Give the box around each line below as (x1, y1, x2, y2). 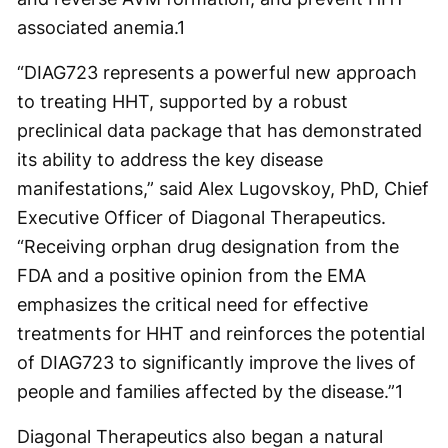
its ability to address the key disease (17, 149, 323, 170)
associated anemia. (17, 17, 177, 38)
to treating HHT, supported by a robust (17, 91, 348, 112)
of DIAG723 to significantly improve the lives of (17, 352, 416, 373)
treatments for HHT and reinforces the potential (17, 323, 425, 344)
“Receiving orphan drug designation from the (17, 236, 399, 257)
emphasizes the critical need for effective (17, 294, 368, 315)
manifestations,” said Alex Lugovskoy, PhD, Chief (17, 178, 429, 199)
